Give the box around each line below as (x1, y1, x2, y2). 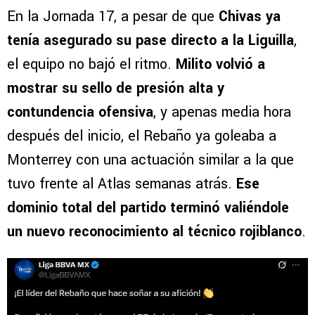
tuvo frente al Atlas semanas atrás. (7, 174, 236, 195)
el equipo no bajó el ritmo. (7, 54, 176, 75)
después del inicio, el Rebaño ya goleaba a (7, 126, 276, 147)
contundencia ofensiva (7, 102, 153, 123)
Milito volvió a (176, 54, 265, 75)
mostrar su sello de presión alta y (7, 78, 224, 99)
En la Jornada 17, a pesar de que (7, 6, 219, 27)
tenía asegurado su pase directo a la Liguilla (7, 30, 294, 51)
